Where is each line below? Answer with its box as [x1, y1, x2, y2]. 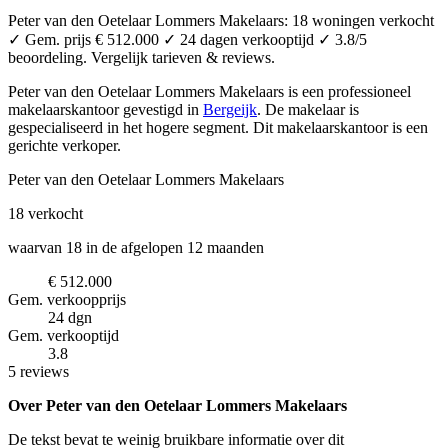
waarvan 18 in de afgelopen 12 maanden [8, 238, 264, 256]
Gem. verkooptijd [8, 326, 119, 344]
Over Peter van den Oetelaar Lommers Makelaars [8, 396, 347, 414]
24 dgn [48, 308, 92, 326]
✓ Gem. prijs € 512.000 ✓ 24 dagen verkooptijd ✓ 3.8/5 [8, 30, 367, 48]
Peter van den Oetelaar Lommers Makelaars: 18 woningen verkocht [8, 11, 434, 29]
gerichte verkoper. [8, 136, 121, 154]
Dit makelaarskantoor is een [253, 118, 428, 136]
